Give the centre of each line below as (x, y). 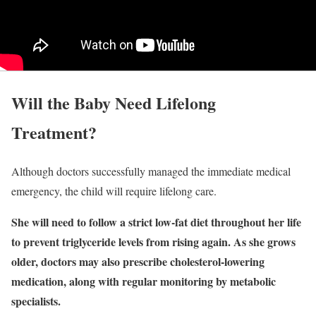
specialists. (36, 300)
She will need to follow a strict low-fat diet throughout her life (156, 221)
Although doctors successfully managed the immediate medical (151, 171)
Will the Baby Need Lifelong (114, 102)
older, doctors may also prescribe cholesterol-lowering (138, 261)
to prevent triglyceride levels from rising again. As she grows (153, 241)
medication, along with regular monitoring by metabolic (144, 281)
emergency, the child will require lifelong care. (114, 190)
